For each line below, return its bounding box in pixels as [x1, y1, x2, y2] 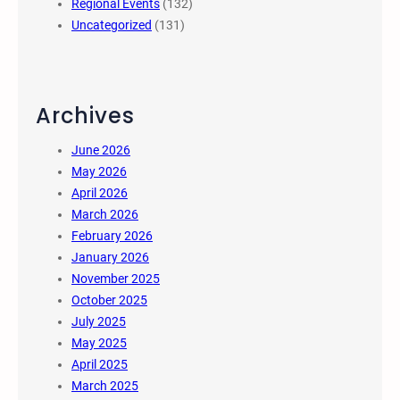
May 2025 [71, 335, 127, 350]
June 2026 [71, 142, 130, 157]
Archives [36, 100, 135, 130]
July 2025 [71, 313, 126, 329]
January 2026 [71, 249, 149, 264]
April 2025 [71, 356, 128, 371]
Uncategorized [71, 17, 152, 32]
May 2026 [71, 163, 127, 179]
